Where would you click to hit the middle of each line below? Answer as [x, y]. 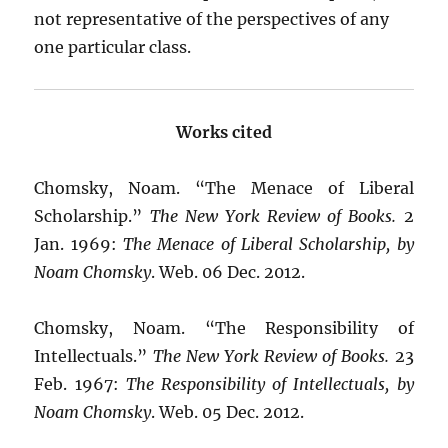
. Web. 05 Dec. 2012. [228, 412]
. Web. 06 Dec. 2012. [228, 272]
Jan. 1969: [79, 244]
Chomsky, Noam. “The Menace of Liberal [224, 188]
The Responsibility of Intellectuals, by [269, 384]
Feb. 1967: [80, 384]
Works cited [224, 132]
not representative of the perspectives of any [212, 19]
